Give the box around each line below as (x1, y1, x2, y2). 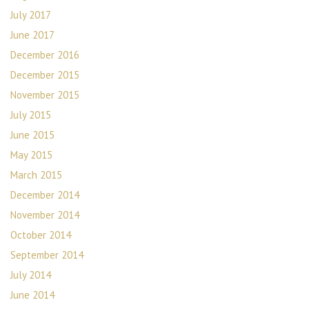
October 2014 (10, 228, 71, 241)
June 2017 (10, 28, 54, 41)
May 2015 (10, 148, 52, 161)
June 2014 (10, 288, 54, 301)
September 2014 (10, 248, 83, 261)
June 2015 (10, 128, 54, 141)
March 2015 (10, 168, 62, 181)
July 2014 (10, 268, 51, 281)
